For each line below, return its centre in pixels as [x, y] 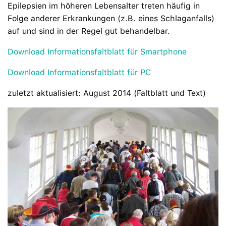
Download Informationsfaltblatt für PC [79, 73]
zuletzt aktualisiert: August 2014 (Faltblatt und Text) [107, 93]
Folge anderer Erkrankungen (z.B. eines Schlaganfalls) [111, 19]
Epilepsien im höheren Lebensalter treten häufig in [104, 6]
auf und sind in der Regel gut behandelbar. [89, 31]
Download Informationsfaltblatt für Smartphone [97, 52]
